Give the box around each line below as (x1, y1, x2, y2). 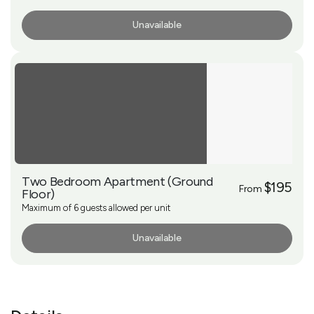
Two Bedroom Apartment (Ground (22, 173, 213, 189)
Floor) (22, 186, 55, 202)
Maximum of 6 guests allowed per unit (22, 202, 170, 213)
